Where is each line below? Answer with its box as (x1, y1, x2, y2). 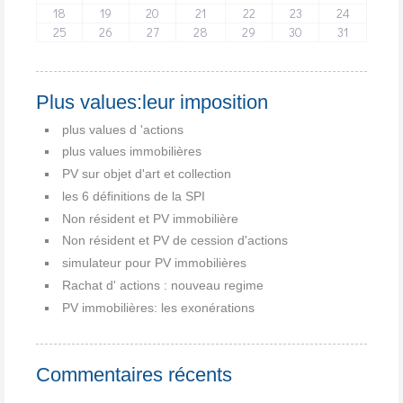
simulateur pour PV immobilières (62, 255, 246, 271)
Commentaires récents (36, 363, 232, 386)
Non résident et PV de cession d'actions (62, 233, 288, 248)
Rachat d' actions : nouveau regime (62, 277, 264, 292)
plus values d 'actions (62, 121, 184, 137)
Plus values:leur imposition (36, 90, 268, 113)
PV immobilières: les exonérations (62, 300, 255, 315)
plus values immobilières (62, 144, 201, 159)
